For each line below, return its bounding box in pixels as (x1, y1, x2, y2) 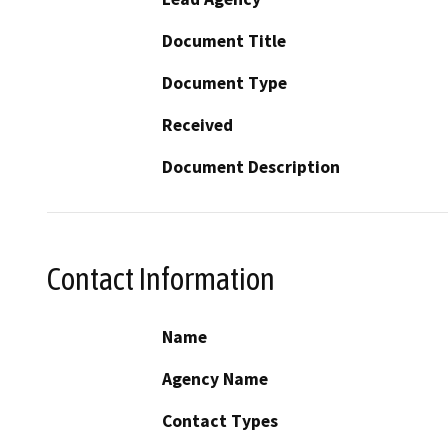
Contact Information (47, 260, 275, 297)
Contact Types (162, 410, 278, 433)
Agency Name (162, 368, 268, 391)
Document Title (162, 29, 286, 52)
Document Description (162, 155, 340, 178)
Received (162, 113, 233, 136)
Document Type (162, 71, 287, 94)
